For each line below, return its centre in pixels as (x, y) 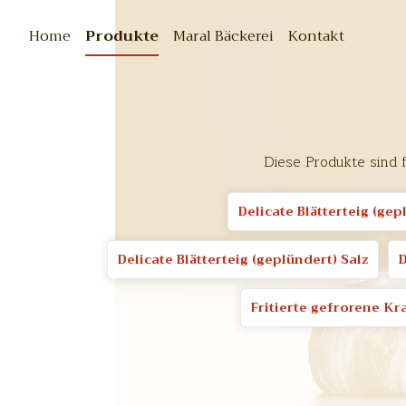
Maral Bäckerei (223, 36)
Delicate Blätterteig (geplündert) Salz (243, 259)
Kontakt (316, 36)
